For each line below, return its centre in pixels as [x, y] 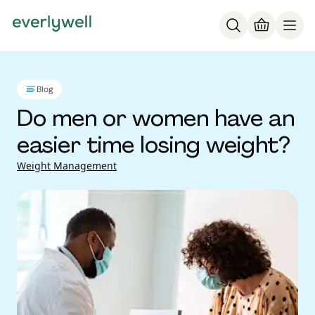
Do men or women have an [156, 118]
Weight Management [67, 166]
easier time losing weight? [154, 145]
